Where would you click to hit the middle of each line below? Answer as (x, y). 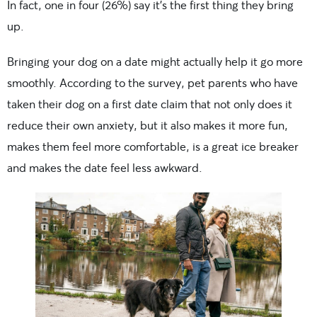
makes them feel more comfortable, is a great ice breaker (153, 146)
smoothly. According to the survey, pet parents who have (152, 83)
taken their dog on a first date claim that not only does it (150, 104)
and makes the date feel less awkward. (105, 168)
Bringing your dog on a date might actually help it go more (155, 62)
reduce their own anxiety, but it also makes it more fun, (148, 125)
